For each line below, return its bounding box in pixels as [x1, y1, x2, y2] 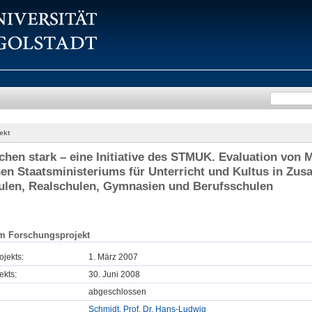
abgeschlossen [88, 287, 146, 297]
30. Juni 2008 [88, 270, 140, 280]
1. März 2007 [88, 252, 138, 263]
